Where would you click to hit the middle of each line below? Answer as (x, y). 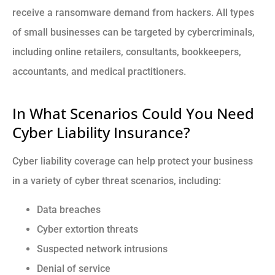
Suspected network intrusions (102, 249)
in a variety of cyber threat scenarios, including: (117, 181)
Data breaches (69, 209)
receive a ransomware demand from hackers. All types (133, 13)
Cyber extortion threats (87, 229)
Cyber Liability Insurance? (101, 133)
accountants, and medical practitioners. (99, 72)
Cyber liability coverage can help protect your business (133, 161)
